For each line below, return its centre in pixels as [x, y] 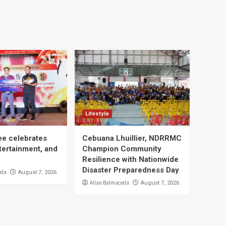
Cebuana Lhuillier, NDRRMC [132, 138]
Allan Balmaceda [109, 183]
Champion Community [122, 149]
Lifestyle [97, 114]
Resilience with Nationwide [130, 159]
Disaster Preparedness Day [132, 170]
